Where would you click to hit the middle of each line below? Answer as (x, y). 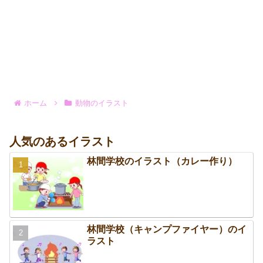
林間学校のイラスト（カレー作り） (162, 161)
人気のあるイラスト (62, 142)
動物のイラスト (102, 103)
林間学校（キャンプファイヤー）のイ (167, 229)
